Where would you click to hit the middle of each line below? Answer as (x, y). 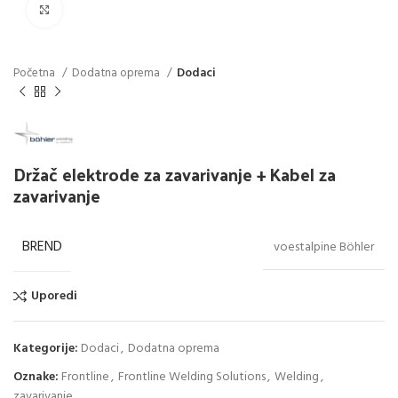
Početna (36, 73)
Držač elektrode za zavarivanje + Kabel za (175, 175)
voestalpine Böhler (324, 248)
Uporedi (54, 296)
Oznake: (36, 378)
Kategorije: (46, 349)
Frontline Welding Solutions (192, 378)
